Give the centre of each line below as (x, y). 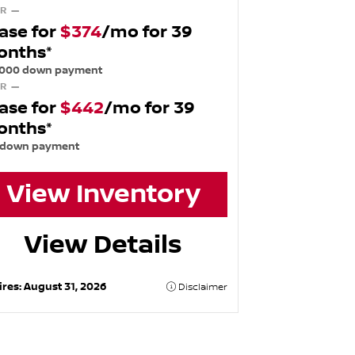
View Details (104, 244)
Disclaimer (202, 287)
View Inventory (103, 195)
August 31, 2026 (65, 286)
